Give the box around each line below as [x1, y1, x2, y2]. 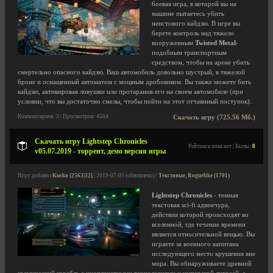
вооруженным [152, 40, 195, 46]
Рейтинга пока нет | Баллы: [188, 143, 252, 149]
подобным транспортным [152, 49, 227, 56]
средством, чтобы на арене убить [152, 59, 250, 66]
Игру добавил [18, 172, 52, 179]
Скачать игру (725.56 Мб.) [173, 114, 255, 121]
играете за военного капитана [152, 241, 239, 247]
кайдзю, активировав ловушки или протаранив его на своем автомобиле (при [18, 88, 243, 95]
